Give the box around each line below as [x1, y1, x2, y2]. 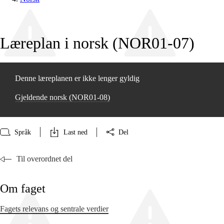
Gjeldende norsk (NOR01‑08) [15, 93, 110, 102]
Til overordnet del [16, 154, 72, 163]
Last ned [63, 128, 87, 136]
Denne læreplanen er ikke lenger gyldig [15, 74, 139, 83]
